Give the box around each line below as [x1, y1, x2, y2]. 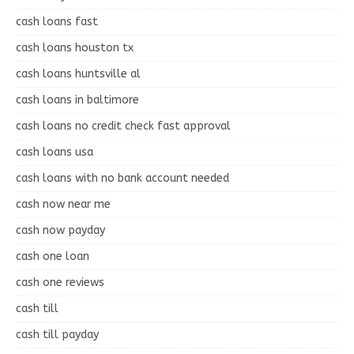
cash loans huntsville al [16, 66, 141, 81]
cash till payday [16, 327, 99, 341]
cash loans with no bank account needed [16, 171, 229, 185]
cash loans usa [16, 145, 93, 159]
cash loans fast [16, 14, 98, 28]
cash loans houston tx [16, 40, 134, 55]
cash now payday [16, 223, 105, 237]
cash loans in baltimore [16, 92, 139, 107]
